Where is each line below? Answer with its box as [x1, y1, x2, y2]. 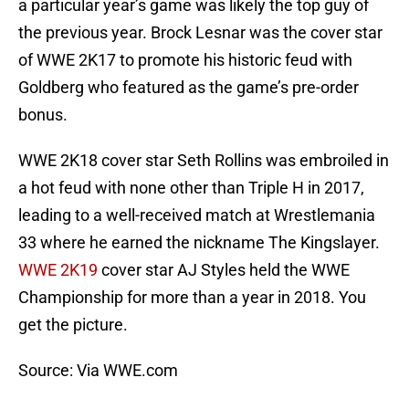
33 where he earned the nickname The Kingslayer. [18, 233, 380, 253]
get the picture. [18, 315, 128, 335]
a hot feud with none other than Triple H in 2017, [18, 178, 364, 198]
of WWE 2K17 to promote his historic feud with [18, 50, 352, 70]
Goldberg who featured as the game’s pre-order [18, 78, 359, 98]
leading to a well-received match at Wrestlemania [18, 205, 375, 225]
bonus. [18, 105, 68, 125]
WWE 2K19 [18, 260, 98, 280]
